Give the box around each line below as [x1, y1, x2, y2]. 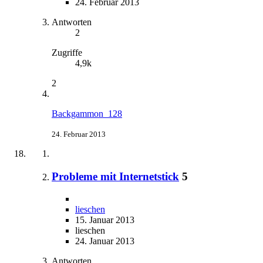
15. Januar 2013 [75, 215, 134, 225]
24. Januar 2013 [75, 236, 134, 247]
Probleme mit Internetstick [52, 170, 179, 183]
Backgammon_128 [52, 108, 122, 119]
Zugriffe [52, 47, 82, 58]
